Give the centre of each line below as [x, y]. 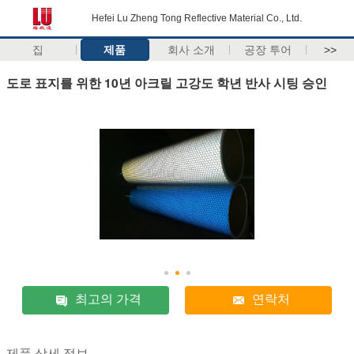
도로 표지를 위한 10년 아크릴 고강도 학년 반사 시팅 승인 [167, 82]
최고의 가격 [109, 299]
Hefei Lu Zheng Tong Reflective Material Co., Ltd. [197, 18]
